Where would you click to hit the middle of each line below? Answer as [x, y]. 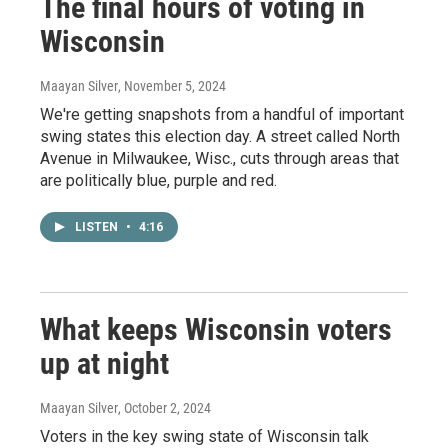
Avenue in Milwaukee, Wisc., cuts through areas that [219, 159]
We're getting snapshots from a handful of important [222, 115]
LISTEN [98, 227]
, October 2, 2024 [164, 408]
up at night [104, 364]
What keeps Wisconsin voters [216, 330]
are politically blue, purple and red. [158, 181]
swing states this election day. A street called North [220, 137]
